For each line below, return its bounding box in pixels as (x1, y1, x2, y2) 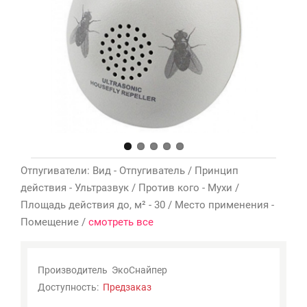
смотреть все (88, 215, 153, 228)
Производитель (38, 264, 108, 275)
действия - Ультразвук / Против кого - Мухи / (21, 181, 239, 194)
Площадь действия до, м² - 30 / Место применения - (21, 198, 274, 211)
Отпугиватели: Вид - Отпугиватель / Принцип (21, 164, 238, 177)
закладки (223, 38, 267, 49)
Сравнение (231, 66, 280, 77)
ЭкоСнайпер (112, 264, 167, 275)
